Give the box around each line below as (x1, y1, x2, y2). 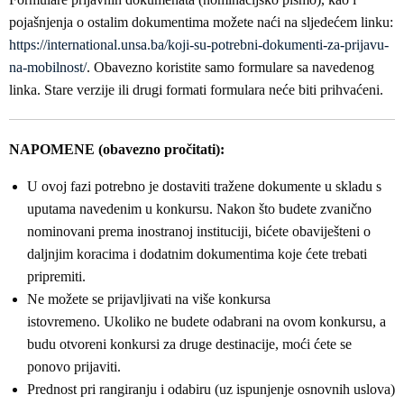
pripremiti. (27, 269, 86, 284)
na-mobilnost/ (9, 60, 87, 75)
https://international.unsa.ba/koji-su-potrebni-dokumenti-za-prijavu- (9, 37, 389, 52)
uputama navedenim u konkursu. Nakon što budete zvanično (27, 201, 372, 216)
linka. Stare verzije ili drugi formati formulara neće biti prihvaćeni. (9, 82, 383, 97)
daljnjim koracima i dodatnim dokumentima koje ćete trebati (27, 246, 367, 262)
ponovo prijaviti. (27, 359, 121, 374)
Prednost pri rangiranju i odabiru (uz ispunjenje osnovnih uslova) (27, 381, 395, 397)
